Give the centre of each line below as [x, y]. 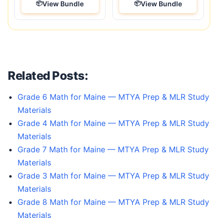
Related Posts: [48, 76]
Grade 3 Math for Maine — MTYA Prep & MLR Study [113, 176]
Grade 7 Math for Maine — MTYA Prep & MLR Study [113, 150]
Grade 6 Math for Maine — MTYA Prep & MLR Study [113, 97]
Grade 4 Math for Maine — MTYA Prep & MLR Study [113, 123]
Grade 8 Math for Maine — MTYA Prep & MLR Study [113, 202]
